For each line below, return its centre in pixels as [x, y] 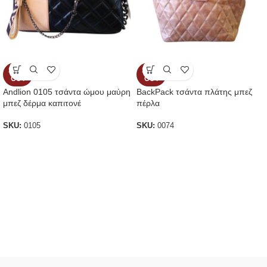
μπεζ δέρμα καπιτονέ [42, 103]
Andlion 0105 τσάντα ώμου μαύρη [67, 91]
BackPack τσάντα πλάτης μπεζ [194, 91]
